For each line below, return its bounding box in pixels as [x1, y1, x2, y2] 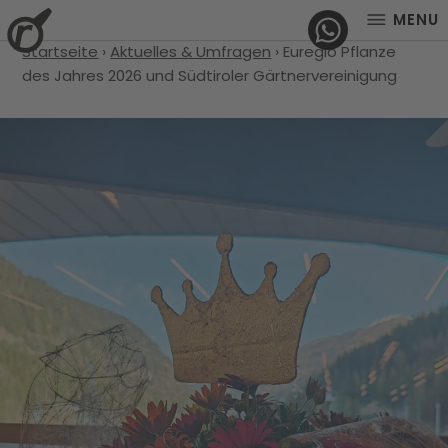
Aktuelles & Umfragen [110, 41, 272, 62]
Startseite [22, 41, 99, 62]
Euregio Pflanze [283, 41, 397, 62]
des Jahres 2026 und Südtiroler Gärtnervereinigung [22, 65, 398, 86]
